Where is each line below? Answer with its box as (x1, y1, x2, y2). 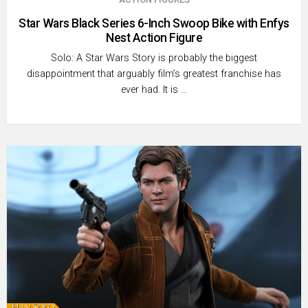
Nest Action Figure (106, 30, 202, 45)
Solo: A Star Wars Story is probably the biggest (51, 52, 257, 64)
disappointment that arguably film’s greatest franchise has (27, 67, 281, 80)
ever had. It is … (121, 83, 187, 96)
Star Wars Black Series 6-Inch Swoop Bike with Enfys (19, 16, 289, 30)
